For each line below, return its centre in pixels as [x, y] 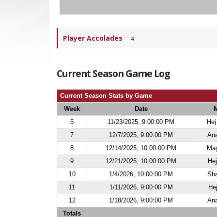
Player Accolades [93, 38]
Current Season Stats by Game [105, 96]
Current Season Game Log [113, 73]
